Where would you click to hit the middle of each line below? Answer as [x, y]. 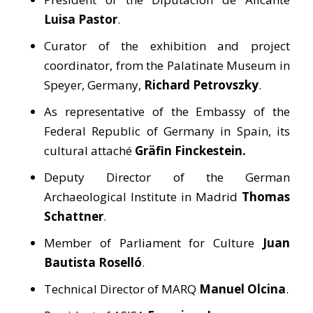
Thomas [266, 197]
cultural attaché [89, 151]
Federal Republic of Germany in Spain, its [167, 131]
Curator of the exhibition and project [167, 46]
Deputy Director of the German [167, 177]
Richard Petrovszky [201, 85]
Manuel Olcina [242, 289]
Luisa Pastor [81, 19]
